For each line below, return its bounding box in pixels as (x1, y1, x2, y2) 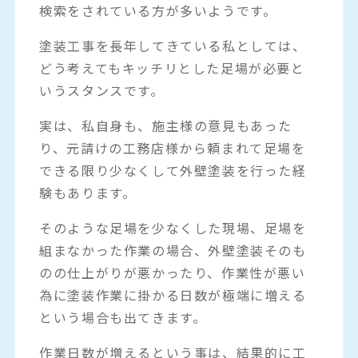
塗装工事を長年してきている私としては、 (39, 35, 307, 55)
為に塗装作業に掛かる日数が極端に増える (39, 284, 307, 304)
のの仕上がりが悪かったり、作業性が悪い (39, 262, 306, 282)
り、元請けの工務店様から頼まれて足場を (39, 137, 306, 157)
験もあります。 (39, 182, 137, 202)
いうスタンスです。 (39, 80, 165, 100)
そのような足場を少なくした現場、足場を (39, 217, 307, 237)
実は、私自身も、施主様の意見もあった (39, 115, 292, 135)
